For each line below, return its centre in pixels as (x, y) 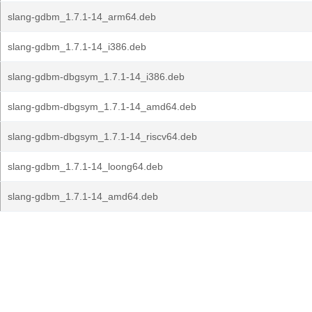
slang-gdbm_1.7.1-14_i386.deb (77, 47)
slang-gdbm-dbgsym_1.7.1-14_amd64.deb (102, 107)
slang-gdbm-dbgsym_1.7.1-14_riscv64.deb (102, 136)
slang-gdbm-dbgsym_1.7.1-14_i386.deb (96, 77)
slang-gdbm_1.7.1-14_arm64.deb (82, 17)
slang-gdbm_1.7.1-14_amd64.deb (83, 196)
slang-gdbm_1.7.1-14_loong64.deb (85, 166)
